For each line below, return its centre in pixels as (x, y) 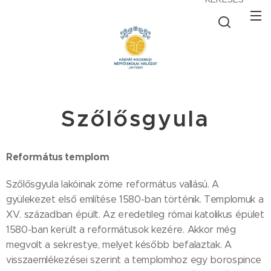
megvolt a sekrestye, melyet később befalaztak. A (119, 245)
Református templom (58, 157)
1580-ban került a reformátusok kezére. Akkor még (121, 230)
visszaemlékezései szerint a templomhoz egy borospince (134, 260)
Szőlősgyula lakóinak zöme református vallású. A (113, 184)
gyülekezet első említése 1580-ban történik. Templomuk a (135, 199)
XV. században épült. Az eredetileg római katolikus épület (135, 214)
